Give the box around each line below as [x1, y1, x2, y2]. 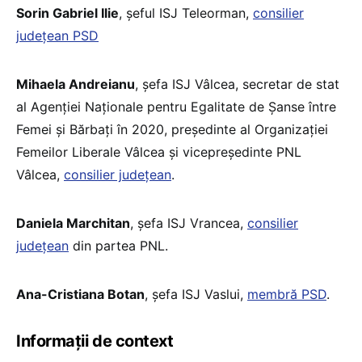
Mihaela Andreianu [16, 75, 135, 92]
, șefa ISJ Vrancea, [130, 214, 247, 231]
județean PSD [16, 27, 99, 44]
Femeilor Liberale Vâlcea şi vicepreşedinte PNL [16, 143, 301, 160]
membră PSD [247, 285, 326, 302]
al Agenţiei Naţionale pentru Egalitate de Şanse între [16, 98, 336, 115]
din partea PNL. [69, 237, 168, 254]
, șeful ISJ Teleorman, [119, 4, 253, 21]
